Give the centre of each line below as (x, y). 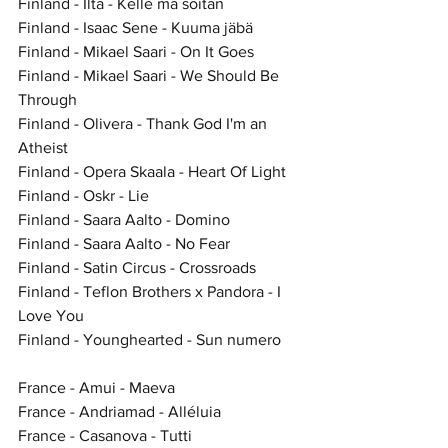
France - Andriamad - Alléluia (119, 411)
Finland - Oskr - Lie (83, 195)
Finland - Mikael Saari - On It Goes (136, 51)
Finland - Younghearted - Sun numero (149, 339)
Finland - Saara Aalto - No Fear (124, 243)
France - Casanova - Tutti (105, 435)
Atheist (43, 147)
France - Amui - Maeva (96, 387)
